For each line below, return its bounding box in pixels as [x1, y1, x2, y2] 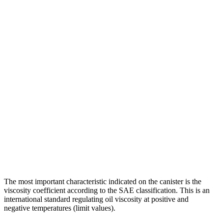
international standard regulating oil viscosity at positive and [4, 194, 189, 203]
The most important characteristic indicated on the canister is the [4, 177, 201, 186]
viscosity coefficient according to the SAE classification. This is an [4, 186, 210, 194]
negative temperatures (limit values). [4, 203, 115, 212]
